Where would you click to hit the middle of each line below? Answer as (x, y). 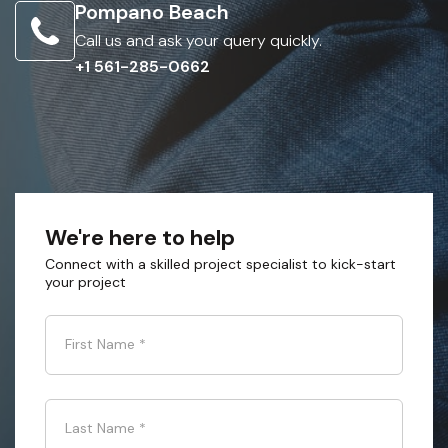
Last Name (100, 428)
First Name (100, 344)
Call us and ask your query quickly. (198, 40)
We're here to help (140, 237)
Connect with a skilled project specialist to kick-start (220, 264)
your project (85, 282)
